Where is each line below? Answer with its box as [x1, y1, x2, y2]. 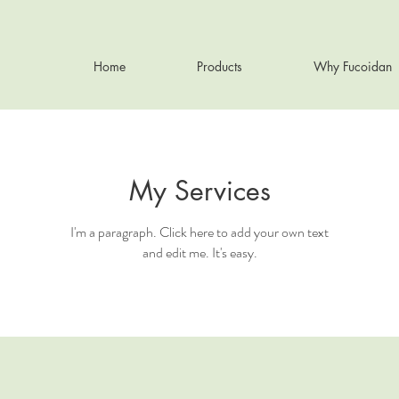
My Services [128, 172, 271, 208]
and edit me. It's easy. [142, 241, 257, 263]
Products [197, 58, 242, 75]
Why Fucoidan [313, 58, 392, 75]
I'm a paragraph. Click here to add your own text [70, 221, 329, 242]
